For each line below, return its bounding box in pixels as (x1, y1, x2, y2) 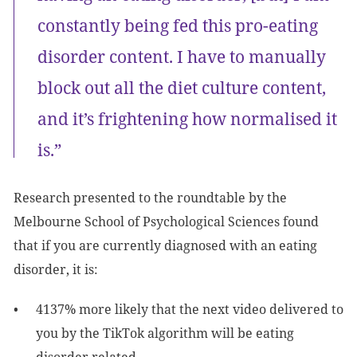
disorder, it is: (14, 261, 98, 278)
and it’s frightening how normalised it (37, 108, 337, 130)
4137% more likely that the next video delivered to (36, 300, 343, 318)
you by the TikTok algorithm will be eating (36, 324, 294, 342)
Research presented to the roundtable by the (14, 189, 287, 206)
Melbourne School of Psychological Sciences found (14, 213, 319, 230)
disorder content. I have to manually (37, 45, 326, 68)
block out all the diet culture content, (37, 76, 326, 99)
